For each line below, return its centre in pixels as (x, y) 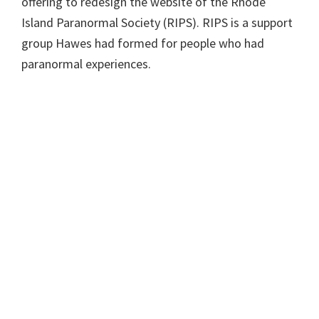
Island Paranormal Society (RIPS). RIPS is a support (157, 23)
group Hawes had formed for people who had (143, 43)
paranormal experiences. (86, 64)
